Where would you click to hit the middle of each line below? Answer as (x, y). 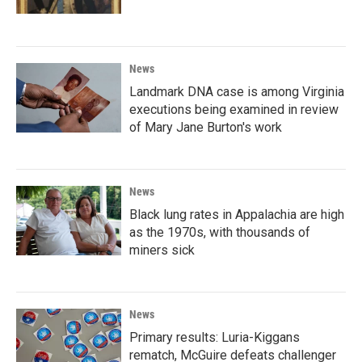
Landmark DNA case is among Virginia (237, 91)
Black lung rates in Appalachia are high (237, 214)
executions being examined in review (234, 109)
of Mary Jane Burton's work (206, 127)
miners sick (162, 250)
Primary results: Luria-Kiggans (215, 337)
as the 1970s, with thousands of (220, 232)
